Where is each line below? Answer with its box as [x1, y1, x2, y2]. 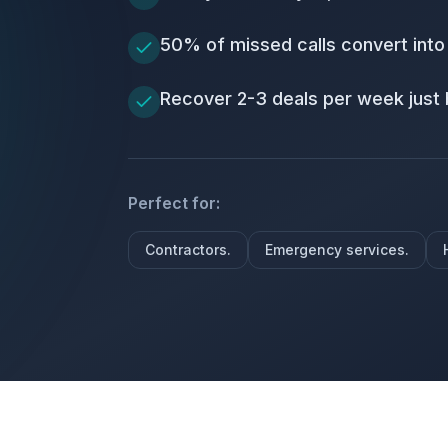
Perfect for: [128, 193, 220, 213]
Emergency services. [265, 241, 409, 258]
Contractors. [145, 241, 231, 258]
